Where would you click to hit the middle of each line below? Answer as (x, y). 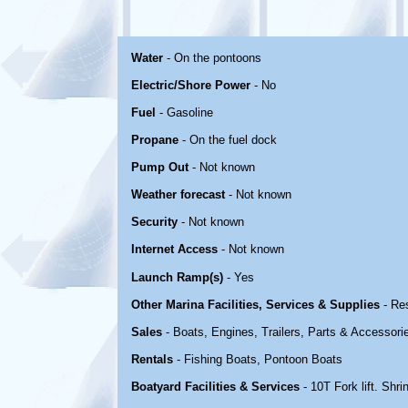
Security (154, 222)
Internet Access (174, 249)
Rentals (152, 359)
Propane (155, 140)
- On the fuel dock (228, 140)
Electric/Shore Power (191, 85)
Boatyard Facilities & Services (215, 387)
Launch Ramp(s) (177, 277)
